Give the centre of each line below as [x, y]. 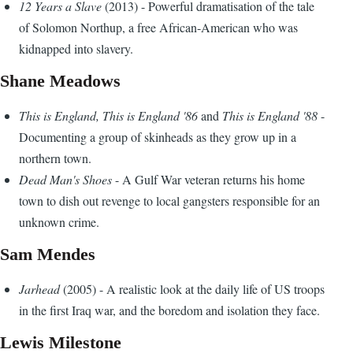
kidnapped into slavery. [76, 49]
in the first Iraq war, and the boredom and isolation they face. [169, 310]
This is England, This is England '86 [110, 116]
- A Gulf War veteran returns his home [208, 180]
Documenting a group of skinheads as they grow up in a [158, 137]
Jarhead [41, 289]
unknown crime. [59, 222]
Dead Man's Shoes [65, 180]
